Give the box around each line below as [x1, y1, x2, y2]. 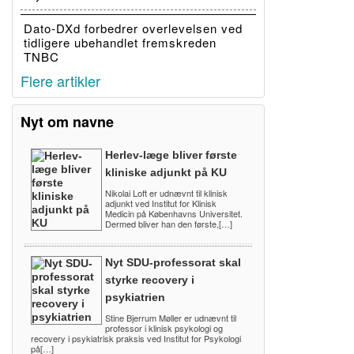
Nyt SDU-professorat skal [105, 256, 241, 269]
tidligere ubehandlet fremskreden [24, 34, 217, 51]
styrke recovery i [105, 273, 194, 287]
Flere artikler [21, 70, 100, 92]
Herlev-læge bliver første [105, 149, 237, 162]
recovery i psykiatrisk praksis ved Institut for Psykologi [31, 332, 241, 345]
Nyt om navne [21, 111, 114, 133]
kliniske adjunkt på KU [105, 166, 227, 179]
